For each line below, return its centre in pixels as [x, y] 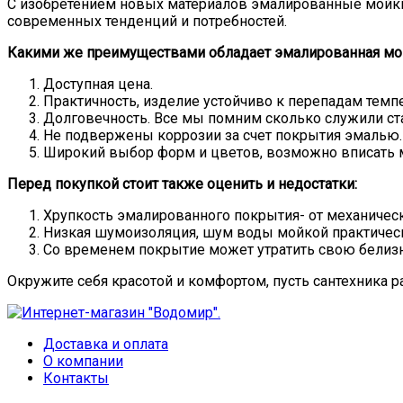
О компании [83, 361]
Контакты [76, 378]
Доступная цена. [98, 84]
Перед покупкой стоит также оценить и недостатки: [182, 184]
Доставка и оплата [106, 344]
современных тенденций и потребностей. [147, 21]
